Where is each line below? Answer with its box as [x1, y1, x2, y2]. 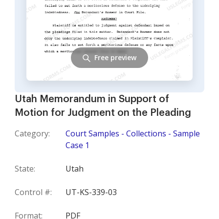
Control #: [15, 187, 52, 198]
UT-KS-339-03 [66, 187, 117, 198]
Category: [15, 128, 50, 139]
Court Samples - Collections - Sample [66, 128, 200, 139]
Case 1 [66, 140, 89, 151]
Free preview [94, 52, 136, 62]
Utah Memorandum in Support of [15, 94, 169, 105]
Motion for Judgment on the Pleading [15, 108, 191, 118]
